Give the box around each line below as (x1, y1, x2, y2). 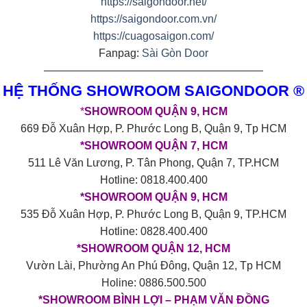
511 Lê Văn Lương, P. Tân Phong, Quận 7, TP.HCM (28, 157, 279, 169)
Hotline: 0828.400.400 (99, 225, 208, 238)
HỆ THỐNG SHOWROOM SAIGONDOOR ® (3, 82, 304, 100)
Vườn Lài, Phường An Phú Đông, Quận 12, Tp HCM (26, 260, 281, 272)
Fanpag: (99, 47, 142, 60)
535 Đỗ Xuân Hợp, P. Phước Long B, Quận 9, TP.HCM (21, 208, 286, 221)
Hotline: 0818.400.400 (99, 174, 208, 186)
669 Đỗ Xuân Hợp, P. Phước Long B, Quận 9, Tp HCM (21, 123, 286, 135)
